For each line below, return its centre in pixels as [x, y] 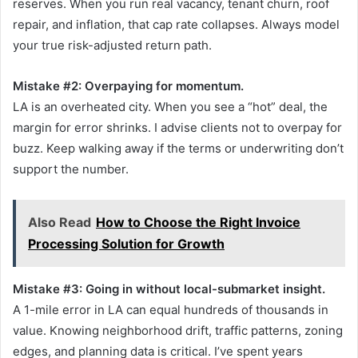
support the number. [71, 169]
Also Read [60, 222]
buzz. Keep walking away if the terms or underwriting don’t [178, 148]
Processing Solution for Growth [126, 243]
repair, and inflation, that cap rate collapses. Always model [176, 24]
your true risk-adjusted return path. [112, 45]
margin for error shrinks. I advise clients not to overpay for [177, 127]
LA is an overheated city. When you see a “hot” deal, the [170, 106]
